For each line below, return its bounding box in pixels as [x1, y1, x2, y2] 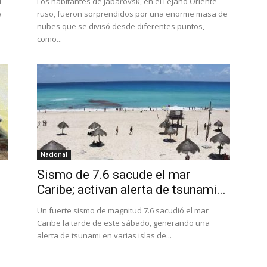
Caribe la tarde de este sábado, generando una [37, 218, 210, 228]
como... [37, 33, 62, 44]
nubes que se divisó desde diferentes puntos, [37, 21, 204, 32]
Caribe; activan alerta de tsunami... [37, 182, 226, 197]
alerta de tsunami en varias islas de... [37, 230, 172, 241]
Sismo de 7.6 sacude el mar [37, 167, 190, 182]
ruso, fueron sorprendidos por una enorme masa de [37, 8, 228, 19]
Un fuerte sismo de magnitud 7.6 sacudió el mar [37, 205, 209, 216]
